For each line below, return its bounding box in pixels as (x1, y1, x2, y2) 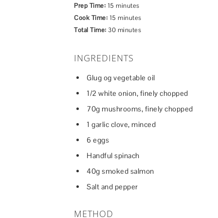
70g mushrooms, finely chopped (87, 104, 193, 113)
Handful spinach (87, 150, 140, 160)
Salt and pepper (87, 182, 138, 191)
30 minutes (106, 25, 141, 34)
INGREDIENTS (74, 52, 134, 64)
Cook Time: (74, 13, 108, 22)
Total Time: (74, 25, 107, 34)
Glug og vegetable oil (87, 73, 155, 82)
